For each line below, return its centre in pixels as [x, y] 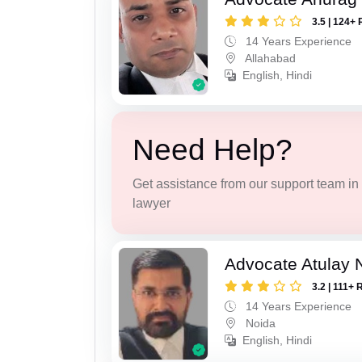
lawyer [151, 204]
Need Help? [212, 150]
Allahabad [269, 59]
